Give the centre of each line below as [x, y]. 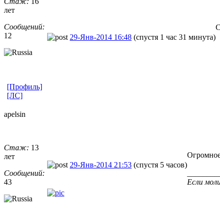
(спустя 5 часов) [160, 165]
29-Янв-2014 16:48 [101, 37]
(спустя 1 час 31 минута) [175, 37]
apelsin [15, 114]
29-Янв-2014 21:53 [101, 165]
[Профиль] [25, 86]
